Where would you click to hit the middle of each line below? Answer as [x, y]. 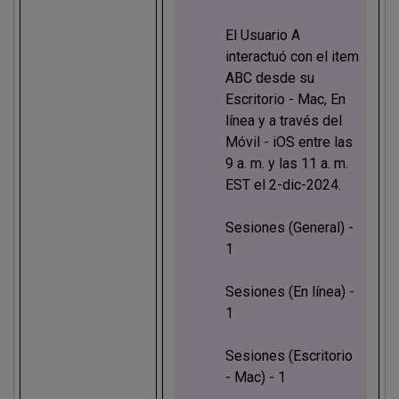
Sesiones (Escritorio [289, 355]
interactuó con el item [292, 56]
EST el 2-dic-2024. [283, 184]
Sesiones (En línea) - [289, 291]
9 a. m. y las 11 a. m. [286, 163]
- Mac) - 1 [255, 377]
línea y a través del [283, 120]
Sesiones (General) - [289, 227]
